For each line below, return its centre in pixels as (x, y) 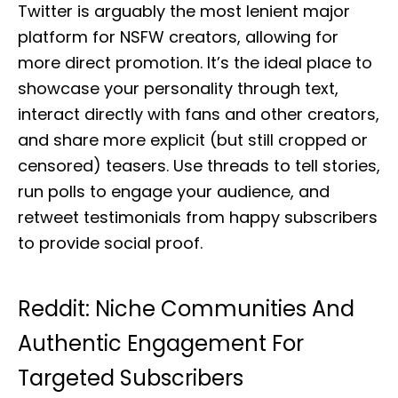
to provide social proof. (110, 243)
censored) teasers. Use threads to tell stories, (199, 166)
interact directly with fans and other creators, (199, 114)
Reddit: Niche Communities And (186, 309)
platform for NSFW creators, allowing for (178, 37)
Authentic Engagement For (161, 343)
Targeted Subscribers (131, 378)
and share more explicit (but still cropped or (193, 140)
